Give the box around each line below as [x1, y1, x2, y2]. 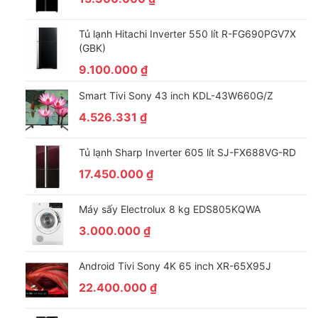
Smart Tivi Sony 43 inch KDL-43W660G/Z [78, 89, 273, 102]
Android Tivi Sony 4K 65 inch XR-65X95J [78, 259, 271, 272]
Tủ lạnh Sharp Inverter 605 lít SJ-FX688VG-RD [78, 146, 296, 158]
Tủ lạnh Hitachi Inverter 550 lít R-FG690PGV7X [78, 27, 296, 40]
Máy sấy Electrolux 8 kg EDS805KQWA [78, 202, 261, 215]
